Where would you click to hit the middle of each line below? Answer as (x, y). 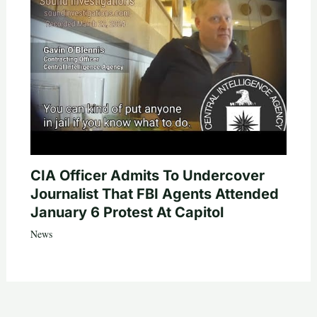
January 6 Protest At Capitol (127, 213)
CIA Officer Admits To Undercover (147, 176)
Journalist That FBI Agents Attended (154, 194)
